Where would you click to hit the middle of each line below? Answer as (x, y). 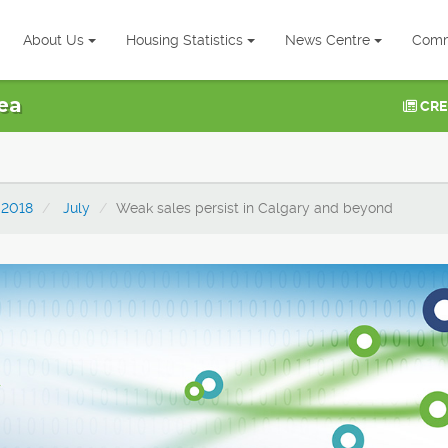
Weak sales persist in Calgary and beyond (254, 208)
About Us (53, 40)
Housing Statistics (184, 40)
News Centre (327, 40)
